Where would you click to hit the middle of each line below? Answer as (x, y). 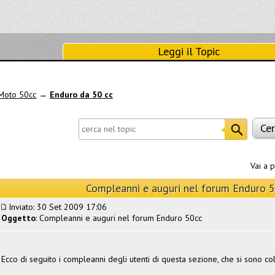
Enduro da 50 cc (81, 95)
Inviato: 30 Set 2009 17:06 (56, 207)
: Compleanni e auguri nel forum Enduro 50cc (119, 218)
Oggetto (18, 218)
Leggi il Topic (188, 51)
